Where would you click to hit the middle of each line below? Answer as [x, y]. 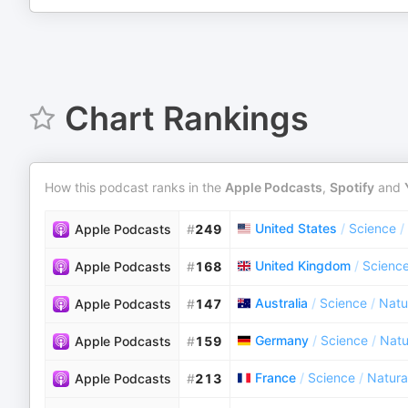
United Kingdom [303, 265]
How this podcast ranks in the [135, 187]
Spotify [352, 187]
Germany [282, 340]
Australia [281, 303]
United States [296, 228]
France [275, 377]
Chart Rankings [186, 118]
